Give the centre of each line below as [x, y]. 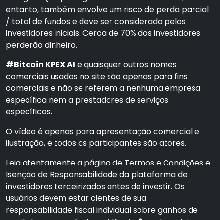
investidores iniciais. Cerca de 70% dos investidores [103, 33]
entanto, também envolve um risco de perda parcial [107, 10]
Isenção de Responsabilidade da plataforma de [97, 175]
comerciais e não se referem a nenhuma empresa [103, 88]
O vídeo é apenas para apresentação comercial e [103, 131]
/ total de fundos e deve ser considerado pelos [96, 21]
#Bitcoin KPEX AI [41, 65]
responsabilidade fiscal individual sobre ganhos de [102, 210]
